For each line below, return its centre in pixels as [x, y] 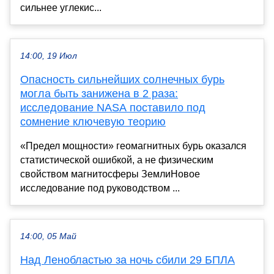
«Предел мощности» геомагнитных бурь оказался [133, 146]
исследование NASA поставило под [113, 107]
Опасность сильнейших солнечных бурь [122, 79]
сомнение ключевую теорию [93, 121]
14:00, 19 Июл [49, 56]
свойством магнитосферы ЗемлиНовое [110, 174]
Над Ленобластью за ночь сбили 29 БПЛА [128, 260]
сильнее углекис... [61, 7]
